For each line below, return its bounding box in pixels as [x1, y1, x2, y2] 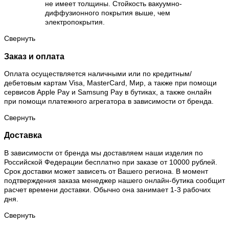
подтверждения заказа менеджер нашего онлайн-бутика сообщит [4, 176, 225, 185]
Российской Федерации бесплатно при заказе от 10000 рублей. [4, 157, 217, 166]
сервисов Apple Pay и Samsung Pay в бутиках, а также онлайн [4, 88, 212, 97]
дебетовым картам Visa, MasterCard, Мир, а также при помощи [4, 79, 217, 87]
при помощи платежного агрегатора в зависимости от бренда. [4, 97, 214, 106]
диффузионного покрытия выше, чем [45, 9, 170, 17]
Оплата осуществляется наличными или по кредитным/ [4, 70, 192, 78]
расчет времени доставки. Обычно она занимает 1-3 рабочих [4, 185, 211, 194]
